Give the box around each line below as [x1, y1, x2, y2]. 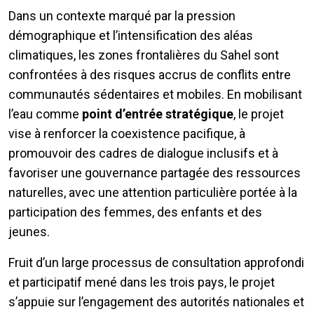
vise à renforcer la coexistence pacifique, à [8, 125, 245, 141]
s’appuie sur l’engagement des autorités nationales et [8, 294, 304, 309]
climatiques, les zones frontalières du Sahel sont [8, 47, 279, 62]
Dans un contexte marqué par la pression [8, 8, 235, 23]
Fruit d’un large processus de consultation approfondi [8, 254, 304, 270]
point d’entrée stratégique [82, 106, 233, 121]
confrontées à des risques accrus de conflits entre [8, 67, 291, 82]
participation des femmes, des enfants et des [8, 204, 262, 219]
